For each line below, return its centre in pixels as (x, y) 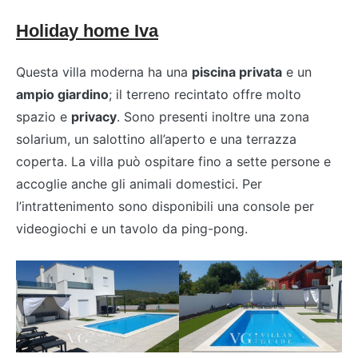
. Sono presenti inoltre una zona (213, 116)
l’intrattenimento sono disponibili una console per (165, 206)
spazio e (44, 116)
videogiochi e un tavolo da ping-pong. (132, 228)
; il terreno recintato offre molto (205, 94)
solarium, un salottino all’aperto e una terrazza (156, 139)
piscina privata (237, 72)
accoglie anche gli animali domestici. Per (139, 183)
